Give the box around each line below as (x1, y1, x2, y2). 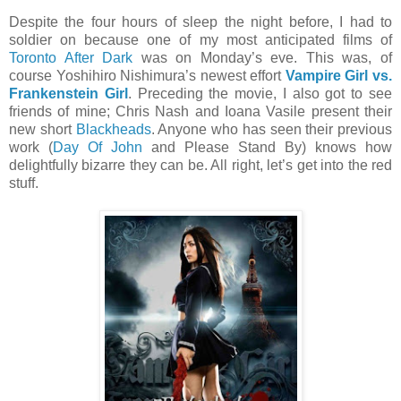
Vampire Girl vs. (285, 67, 393, 83)
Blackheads (75, 121, 151, 137)
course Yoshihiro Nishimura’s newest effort (9, 67, 286, 83)
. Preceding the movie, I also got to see (127, 85, 393, 101)
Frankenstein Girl (9, 85, 128, 101)
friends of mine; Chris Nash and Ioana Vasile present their (9, 103, 392, 119)
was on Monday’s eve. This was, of (132, 49, 393, 65)
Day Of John (53, 139, 142, 155)
